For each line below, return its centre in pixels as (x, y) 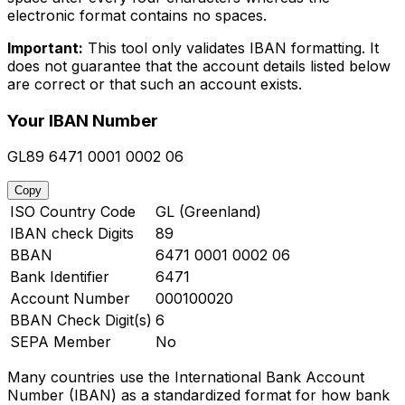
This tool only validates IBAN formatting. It (231, 47)
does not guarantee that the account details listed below (199, 66)
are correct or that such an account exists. (155, 84)
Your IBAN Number (83, 120)
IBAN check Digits (72, 234)
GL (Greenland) (208, 212)
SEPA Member (61, 342)
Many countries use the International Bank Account (186, 377)
